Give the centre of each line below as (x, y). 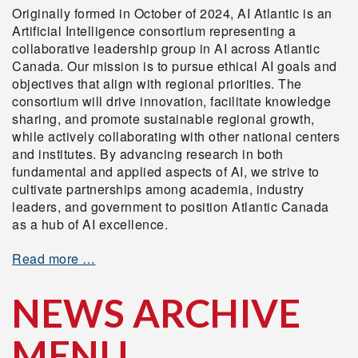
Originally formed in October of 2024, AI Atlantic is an (172, 13)
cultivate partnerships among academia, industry (158, 189)
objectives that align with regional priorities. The (157, 83)
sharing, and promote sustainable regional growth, (163, 118)
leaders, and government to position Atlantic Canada (171, 206)
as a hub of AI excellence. (90, 224)
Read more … (54, 258)
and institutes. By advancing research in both (148, 153)
